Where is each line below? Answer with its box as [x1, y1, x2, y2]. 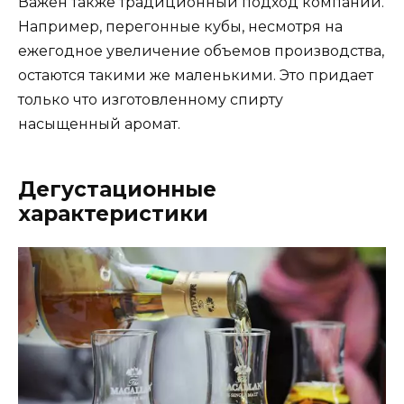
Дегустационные [18, 177, 216, 203]
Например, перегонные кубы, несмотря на [18, 18, 343, 36]
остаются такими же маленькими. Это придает [18, 67, 373, 85]
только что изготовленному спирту [18, 91, 283, 109]
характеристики [18, 201, 208, 227]
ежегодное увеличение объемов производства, [18, 42, 384, 60]
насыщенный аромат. [18, 115, 180, 133]
